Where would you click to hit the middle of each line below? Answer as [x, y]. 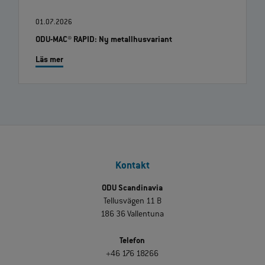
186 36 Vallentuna [132, 215]
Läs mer [49, 61]
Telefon [132, 242]
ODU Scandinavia [132, 189]
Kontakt [132, 167]
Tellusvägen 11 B [132, 202]
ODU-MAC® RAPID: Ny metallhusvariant [104, 41]
